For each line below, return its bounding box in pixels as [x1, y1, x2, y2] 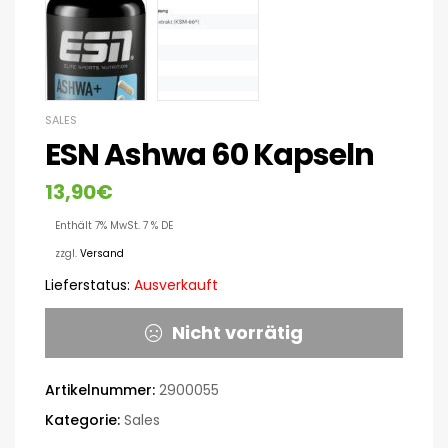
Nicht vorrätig [171, 319, 303, 345]
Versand [80, 245, 124, 261]
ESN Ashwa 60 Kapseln [45, 133, 374, 176]
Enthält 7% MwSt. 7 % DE [55, 217, 173, 233]
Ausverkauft [130, 274, 218, 295]
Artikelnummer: [45, 379, 159, 400]
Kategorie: [45, 409, 124, 430]
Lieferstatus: [45, 274, 130, 295]
